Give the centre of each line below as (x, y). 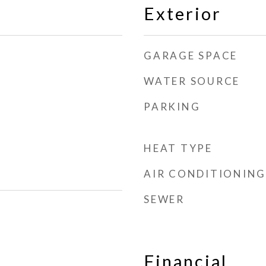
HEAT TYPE (178, 148)
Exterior (183, 13)
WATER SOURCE (192, 81)
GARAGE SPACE (191, 56)
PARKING (172, 107)
